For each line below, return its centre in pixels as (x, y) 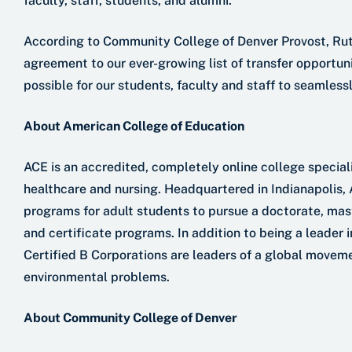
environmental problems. (97, 277)
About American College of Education (134, 126)
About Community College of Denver (130, 318)
